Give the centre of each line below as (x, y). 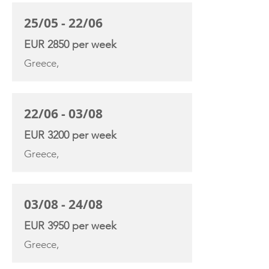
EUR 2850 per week (70, 44)
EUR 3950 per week (70, 226)
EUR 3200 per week (70, 135)
